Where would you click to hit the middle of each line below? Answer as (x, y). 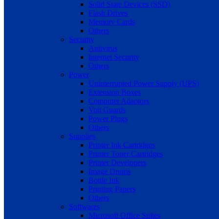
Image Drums (110, 172)
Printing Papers (112, 189)
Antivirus (103, 48)
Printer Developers (118, 163)
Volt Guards (107, 110)
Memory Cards (112, 22)
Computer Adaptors (119, 101)
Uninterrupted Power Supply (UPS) (144, 84)
